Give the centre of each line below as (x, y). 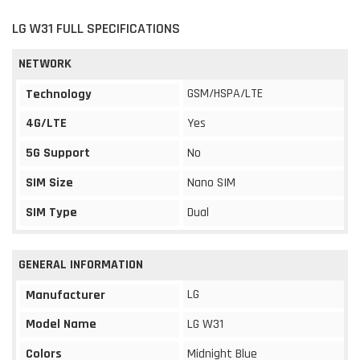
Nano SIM (211, 182)
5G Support (58, 153)
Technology (59, 94)
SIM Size (49, 182)
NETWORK (45, 63)
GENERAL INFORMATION (81, 264)
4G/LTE (46, 123)
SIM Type (51, 212)
